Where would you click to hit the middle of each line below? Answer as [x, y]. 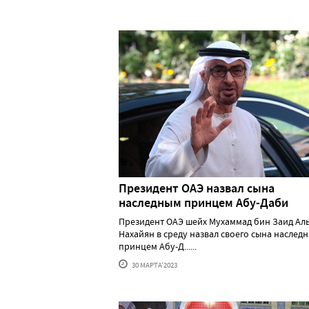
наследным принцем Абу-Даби [203, 202]
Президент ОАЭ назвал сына [197, 188]
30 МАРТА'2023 [154, 265]
